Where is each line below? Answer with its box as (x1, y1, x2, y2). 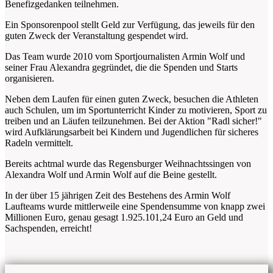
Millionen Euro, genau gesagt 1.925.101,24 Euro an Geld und (5, 212, 243, 223)
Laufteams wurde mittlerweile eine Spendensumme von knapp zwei (5, 201, 265, 212)
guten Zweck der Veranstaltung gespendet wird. (5, 30, 188, 41)
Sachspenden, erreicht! (5, 223, 92, 234)
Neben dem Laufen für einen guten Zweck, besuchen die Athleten (5, 94, 258, 105)
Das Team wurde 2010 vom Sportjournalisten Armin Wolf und (5, 51, 245, 62)
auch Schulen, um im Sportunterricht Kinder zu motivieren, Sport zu (5, 105, 267, 116)
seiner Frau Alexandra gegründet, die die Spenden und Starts (5, 62, 238, 73)
